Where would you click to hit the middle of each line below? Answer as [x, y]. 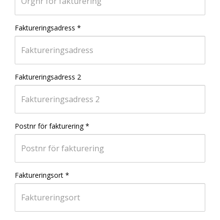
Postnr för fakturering [49, 126]
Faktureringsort [39, 175]
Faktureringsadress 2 [48, 77]
